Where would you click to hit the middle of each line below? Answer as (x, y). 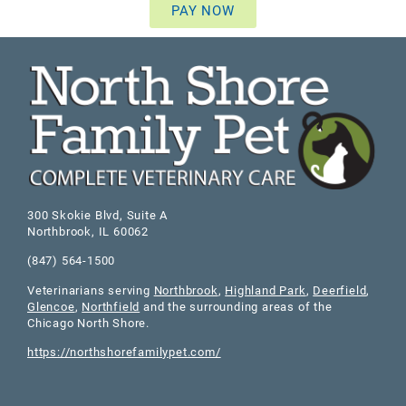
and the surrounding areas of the (236, 306)
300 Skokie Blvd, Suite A (98, 214)
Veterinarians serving (91, 290)
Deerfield (340, 290)
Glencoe (51, 306)
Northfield (111, 306)
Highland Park (266, 290)
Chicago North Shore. (89, 322)
